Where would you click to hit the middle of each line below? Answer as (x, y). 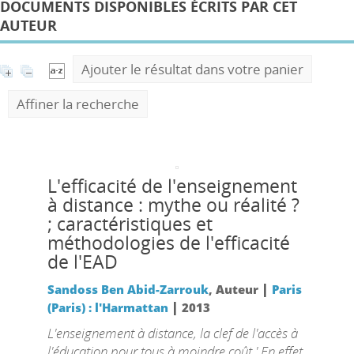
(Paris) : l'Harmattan (107, 307)
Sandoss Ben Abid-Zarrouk (128, 289)
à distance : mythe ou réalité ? (173, 205)
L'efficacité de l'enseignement (172, 186)
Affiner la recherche (78, 104)
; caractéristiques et (130, 224)
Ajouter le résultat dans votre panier (192, 69)
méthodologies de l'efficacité (168, 243)
